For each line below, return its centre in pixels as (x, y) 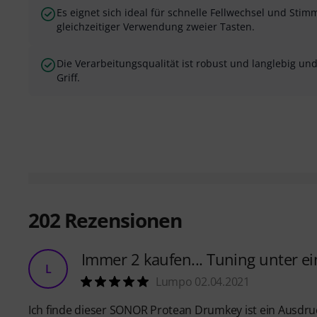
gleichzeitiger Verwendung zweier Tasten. (156, 27)
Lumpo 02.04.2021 (203, 282)
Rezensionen (121, 220)
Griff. (68, 78)
